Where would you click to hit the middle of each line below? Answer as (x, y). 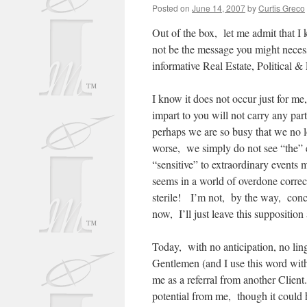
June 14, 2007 (219, 8)
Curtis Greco (282, 8)
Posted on (171, 8)
